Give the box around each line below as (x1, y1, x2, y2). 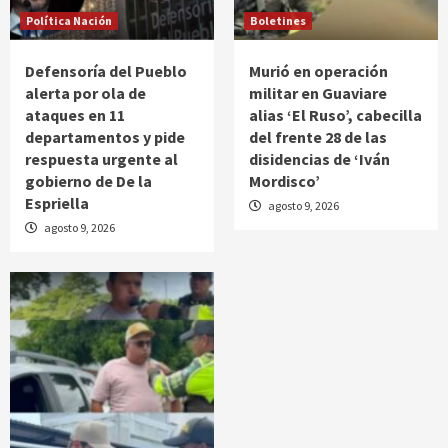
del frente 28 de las (249, 126, 387, 147)
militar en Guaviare (249, 82, 387, 103)
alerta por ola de (25, 82, 146, 103)
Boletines (250, 12, 306, 28)
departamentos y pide (25, 126, 185, 147)
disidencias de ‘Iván (249, 148, 390, 169)
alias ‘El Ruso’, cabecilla (249, 104, 422, 125)
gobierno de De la (25, 170, 152, 191)
